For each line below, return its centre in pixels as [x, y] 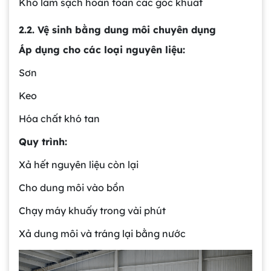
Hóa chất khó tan [59, 118]
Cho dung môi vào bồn [72, 187]
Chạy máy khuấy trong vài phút [92, 210]
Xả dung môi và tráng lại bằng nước [102, 233]
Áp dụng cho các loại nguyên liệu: [102, 49]
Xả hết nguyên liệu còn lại [79, 164]
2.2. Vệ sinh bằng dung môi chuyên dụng [117, 29]
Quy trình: [43, 141]
